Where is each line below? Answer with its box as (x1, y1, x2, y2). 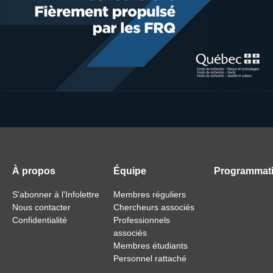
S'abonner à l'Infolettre (12, 189, 99, 199)
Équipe (113, 165, 146, 176)
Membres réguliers (113, 189, 186, 199)
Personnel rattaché (113, 253, 186, 263)
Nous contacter (12, 202, 71, 212)
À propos (12, 165, 55, 176)
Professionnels (113, 214, 170, 225)
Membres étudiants (113, 240, 188, 250)
